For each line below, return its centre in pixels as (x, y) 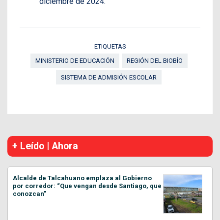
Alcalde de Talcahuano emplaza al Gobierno (82, 178)
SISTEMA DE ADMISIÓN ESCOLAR (109, 78)
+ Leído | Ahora (45, 146)
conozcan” (29, 194)
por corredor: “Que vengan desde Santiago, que (87, 186)
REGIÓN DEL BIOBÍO (154, 61)
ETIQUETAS (110, 47)
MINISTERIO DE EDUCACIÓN (75, 61)
